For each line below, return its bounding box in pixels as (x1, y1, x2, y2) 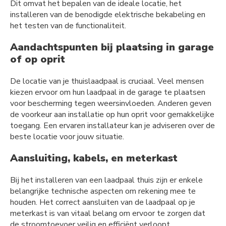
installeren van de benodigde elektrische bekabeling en (10, 9, 205, 20)
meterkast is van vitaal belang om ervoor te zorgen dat (10, 207, 205, 219)
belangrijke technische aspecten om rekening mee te (10, 185, 196, 197)
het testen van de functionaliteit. (10, 20, 126, 31)
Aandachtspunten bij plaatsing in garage (10, 40, 214, 54)
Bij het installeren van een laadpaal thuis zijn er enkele (10, 174, 203, 186)
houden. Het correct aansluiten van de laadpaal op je (10, 196, 195, 208)
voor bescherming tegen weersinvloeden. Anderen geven (10, 97, 211, 109)
